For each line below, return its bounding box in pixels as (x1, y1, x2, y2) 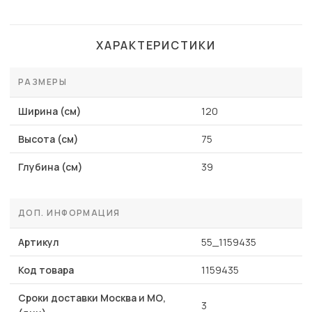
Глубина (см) (18, 160, 83, 174)
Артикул (18, 235, 59, 249)
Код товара (18, 263, 74, 277)
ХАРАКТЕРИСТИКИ (96, 38, 216, 54)
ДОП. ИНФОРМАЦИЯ (18, 207, 120, 219)
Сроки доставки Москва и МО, (18, 291, 166, 305)
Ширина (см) (18, 104, 81, 118)
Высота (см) (18, 132, 79, 146)
